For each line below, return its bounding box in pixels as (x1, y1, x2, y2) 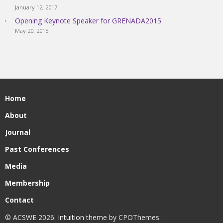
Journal (5, 127, 30, 137)
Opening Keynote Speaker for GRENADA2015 (15, 15, 161, 25)
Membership (5, 178, 50, 188)
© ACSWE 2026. (5, 212, 58, 222)
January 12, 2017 (15, 3, 57, 11)
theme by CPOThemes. (84, 212, 161, 222)
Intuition (58, 212, 84, 222)
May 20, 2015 (15, 26, 48, 34)
